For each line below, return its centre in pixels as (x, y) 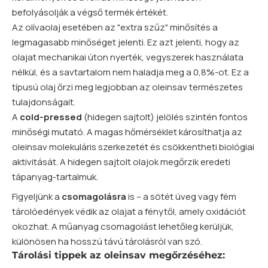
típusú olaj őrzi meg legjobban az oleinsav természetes (127, 87)
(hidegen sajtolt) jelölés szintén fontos (165, 117)
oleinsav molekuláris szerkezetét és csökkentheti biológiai (133, 147)
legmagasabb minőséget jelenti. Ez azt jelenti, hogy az (126, 42)
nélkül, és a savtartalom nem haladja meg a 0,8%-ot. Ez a (130, 72)
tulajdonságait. (44, 102)
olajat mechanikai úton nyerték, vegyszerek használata (128, 57)
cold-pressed (51, 117)
